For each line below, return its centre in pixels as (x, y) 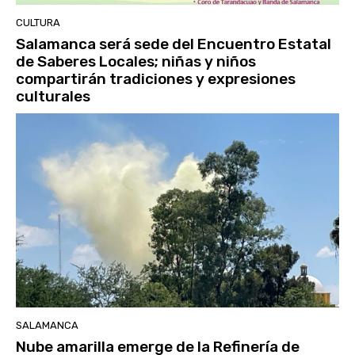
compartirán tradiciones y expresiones (156, 79)
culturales (53, 97)
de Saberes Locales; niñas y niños (136, 62)
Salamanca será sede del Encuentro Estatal (174, 44)
